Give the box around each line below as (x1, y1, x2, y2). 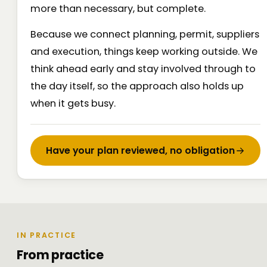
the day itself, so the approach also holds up (30, 79, 244, 94)
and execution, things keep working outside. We (30, 45, 257, 59)
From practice (17, 246, 104, 264)
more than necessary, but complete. (30, 2, 206, 16)
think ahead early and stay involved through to (30, 62, 256, 76)
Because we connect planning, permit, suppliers (30, 27, 259, 42)
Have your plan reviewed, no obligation (45, 144, 235, 157)
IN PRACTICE (17, 230, 77, 241)
